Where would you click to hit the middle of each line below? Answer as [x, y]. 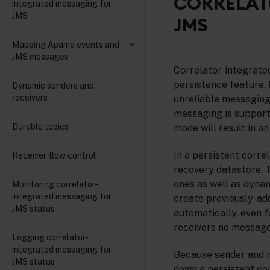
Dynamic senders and [53, 86]
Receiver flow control [54, 155]
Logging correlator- [50, 237]
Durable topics [40, 127]
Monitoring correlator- [55, 184]
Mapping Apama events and [66, 45]
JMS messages [40, 57]
